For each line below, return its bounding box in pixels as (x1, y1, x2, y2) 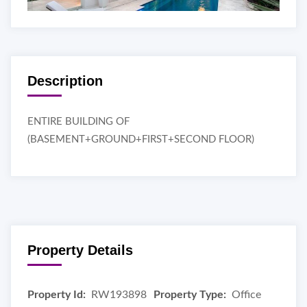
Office (232, 288, 261, 300)
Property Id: (27, 288, 86, 300)
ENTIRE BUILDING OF (27, 116, 130, 127)
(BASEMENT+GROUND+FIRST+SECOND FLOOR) (27, 134, 254, 145)
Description (27, 73, 103, 88)
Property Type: (153, 288, 226, 300)
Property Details (27, 242, 133, 258)
